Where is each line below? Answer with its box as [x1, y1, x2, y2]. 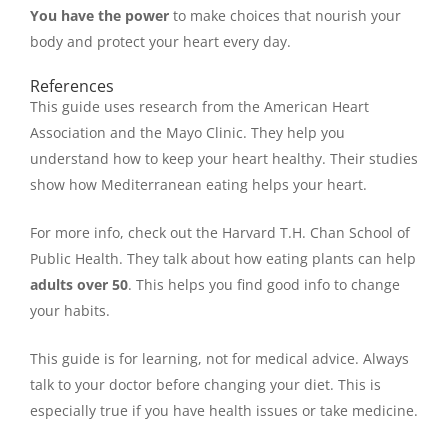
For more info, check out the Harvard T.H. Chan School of [30, 223, 410, 243]
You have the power [30, 6, 169, 26]
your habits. [30, 301, 110, 321]
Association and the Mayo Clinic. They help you [30, 122, 345, 142]
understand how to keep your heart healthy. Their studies [30, 148, 418, 168]
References [30, 74, 114, 97]
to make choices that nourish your [169, 6, 401, 26]
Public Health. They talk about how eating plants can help [30, 249, 416, 269]
